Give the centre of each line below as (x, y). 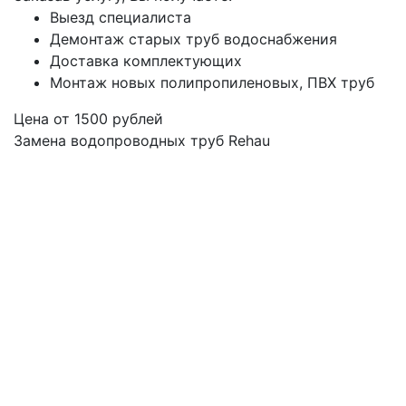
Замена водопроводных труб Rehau (142, 140)
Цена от (44, 118)
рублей (135, 118)
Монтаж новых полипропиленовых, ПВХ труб (212, 82)
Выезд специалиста (121, 17)
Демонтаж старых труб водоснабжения (193, 39)
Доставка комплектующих (146, 60)
